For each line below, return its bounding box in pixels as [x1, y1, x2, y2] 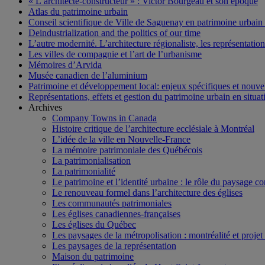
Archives [28, 102, 62, 112]
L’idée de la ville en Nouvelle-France [52, 134, 190, 144]
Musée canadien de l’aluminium [28, 70, 147, 80]
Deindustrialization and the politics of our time [28, 27, 201, 38]
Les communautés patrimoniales [52, 198, 172, 208]
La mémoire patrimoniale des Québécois [52, 144, 202, 155]
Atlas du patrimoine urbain [28, 6, 128, 17]
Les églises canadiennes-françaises [52, 208, 180, 219]
